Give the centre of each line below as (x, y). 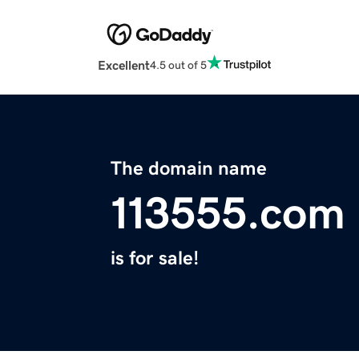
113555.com (228, 214)
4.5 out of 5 (178, 65)
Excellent (124, 65)
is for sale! (155, 258)
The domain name (189, 169)
